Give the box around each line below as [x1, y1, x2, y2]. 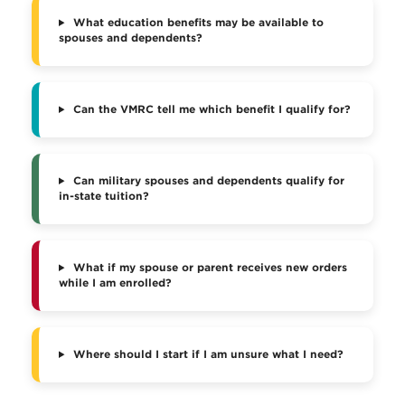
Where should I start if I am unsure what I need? [70, 348, 344, 361]
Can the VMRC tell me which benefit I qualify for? [70, 103, 352, 116]
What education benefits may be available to [70, 16, 325, 29]
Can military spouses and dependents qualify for [70, 174, 345, 187]
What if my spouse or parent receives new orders [70, 261, 348, 274]
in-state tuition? [59, 190, 149, 202]
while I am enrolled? [59, 277, 172, 289]
